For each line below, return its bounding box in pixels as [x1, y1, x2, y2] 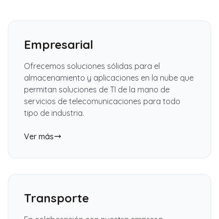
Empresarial [24, 37, 93, 52]
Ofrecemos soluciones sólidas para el [24, 61, 160, 71]
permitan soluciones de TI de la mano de [24, 85, 170, 95]
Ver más [24, 131, 54, 142]
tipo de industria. [24, 108, 84, 118]
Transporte [24, 191, 89, 206]
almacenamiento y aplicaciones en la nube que [24, 73, 194, 83]
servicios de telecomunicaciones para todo [24, 96, 180, 107]
